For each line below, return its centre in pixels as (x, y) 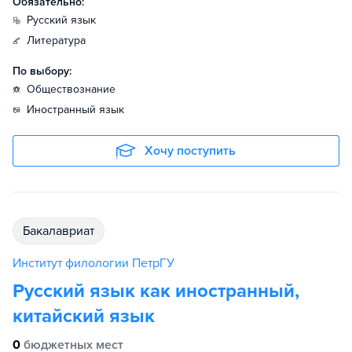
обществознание (75, 89)
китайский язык (84, 316)
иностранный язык (79, 110)
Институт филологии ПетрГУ (93, 263)
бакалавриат (62, 231)
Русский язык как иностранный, (156, 291)
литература (60, 40)
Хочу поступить (190, 151)
